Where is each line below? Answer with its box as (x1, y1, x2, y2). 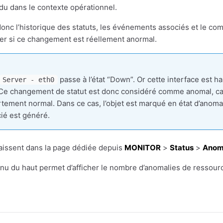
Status (170, 143, 194, 152)
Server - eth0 (2, 76, 54, 84)
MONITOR (124, 143, 161, 152)
